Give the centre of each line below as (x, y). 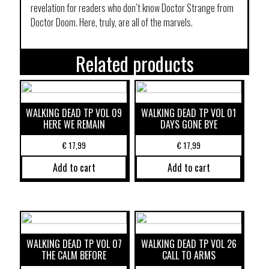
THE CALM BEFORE (74, 255)
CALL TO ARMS (189, 255)
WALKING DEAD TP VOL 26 (189, 243)
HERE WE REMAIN (74, 125)
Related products (134, 64)
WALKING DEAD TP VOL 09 (74, 113)
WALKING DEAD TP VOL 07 (74, 243)
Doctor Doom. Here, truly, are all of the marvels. (112, 23)
